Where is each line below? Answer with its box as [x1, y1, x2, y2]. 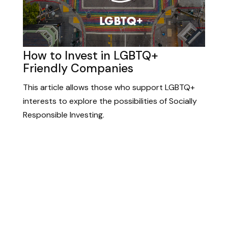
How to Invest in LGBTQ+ [23, 47, 158, 63]
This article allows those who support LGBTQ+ [23, 82, 195, 93]
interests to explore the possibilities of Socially [23, 96, 197, 107]
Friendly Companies [23, 60, 133, 76]
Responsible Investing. [23, 109, 104, 121]
